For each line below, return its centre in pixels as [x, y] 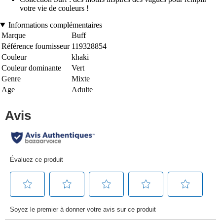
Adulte [82, 89]
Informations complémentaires [55, 25]
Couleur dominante [31, 68]
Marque [14, 35]
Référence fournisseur [36, 46]
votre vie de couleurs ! [54, 8]
